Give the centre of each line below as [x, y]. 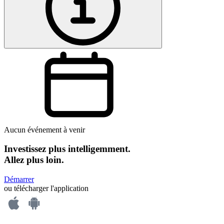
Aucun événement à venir [44, 129]
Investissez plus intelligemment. [67, 149]
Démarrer [19, 179]
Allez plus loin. [34, 160]
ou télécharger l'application [46, 188]
